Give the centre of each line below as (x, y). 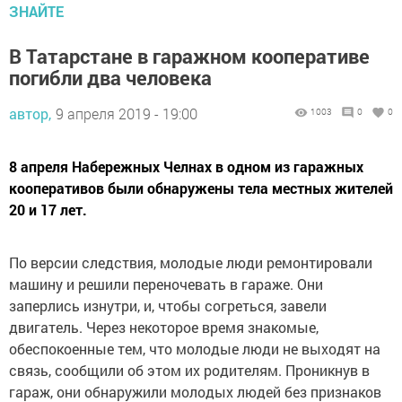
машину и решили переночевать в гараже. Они (166, 284)
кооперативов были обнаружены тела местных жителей (201, 188)
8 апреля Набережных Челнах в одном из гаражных (186, 167)
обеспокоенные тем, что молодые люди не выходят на (195, 349)
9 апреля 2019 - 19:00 (127, 114)
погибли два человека (110, 78)
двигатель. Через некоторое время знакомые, (164, 328)
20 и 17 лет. (48, 210)
